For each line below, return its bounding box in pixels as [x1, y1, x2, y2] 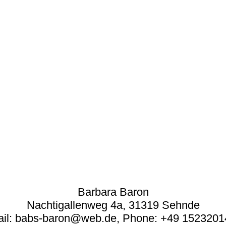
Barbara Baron [77, 186, 149, 198]
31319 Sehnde [128, 199, 200, 211]
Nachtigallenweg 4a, [26, 199, 129, 211]
